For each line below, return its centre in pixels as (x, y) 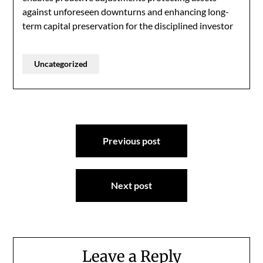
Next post (131, 185)
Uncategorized (61, 64)
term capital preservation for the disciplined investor (128, 26)
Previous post (131, 141)
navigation (52, 147)
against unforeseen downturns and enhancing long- (126, 11)
